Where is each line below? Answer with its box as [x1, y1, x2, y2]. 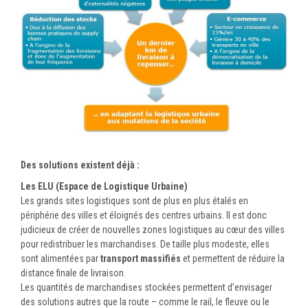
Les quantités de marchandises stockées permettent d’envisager [21, 282, 272, 294]
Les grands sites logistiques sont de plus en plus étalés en [21, 195, 248, 207]
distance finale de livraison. [21, 267, 126, 279]
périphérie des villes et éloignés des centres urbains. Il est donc [21, 210, 267, 221]
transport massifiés [100, 253, 181, 265]
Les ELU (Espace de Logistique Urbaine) [21, 181, 188, 192]
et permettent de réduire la [181, 253, 285, 265]
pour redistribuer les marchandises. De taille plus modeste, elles [21, 239, 269, 250]
